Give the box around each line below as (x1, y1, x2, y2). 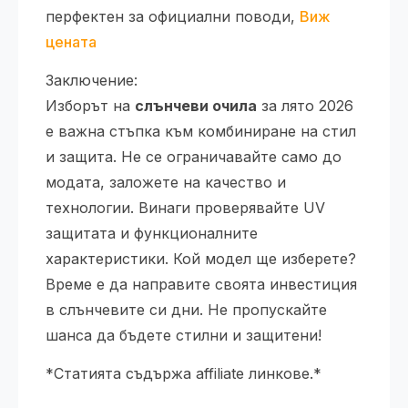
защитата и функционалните (46, 224, 258, 242)
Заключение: (46, 71, 138, 89)
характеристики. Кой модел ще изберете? (46, 250, 356, 268)
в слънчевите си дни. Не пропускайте (46, 301, 327, 319)
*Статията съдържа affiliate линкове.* (46, 364, 321, 382)
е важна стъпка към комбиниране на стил (46, 122, 356, 140)
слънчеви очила (135, 97, 257, 115)
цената (46, 33, 97, 51)
